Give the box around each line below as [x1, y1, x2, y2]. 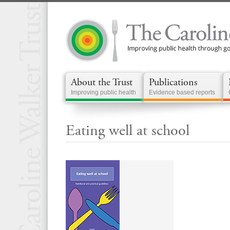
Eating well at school [66, 121, 189, 141]
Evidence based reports [149, 89, 215, 96]
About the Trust [71, 76, 132, 89]
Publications [149, 76, 197, 89]
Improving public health [71, 89, 136, 96]
